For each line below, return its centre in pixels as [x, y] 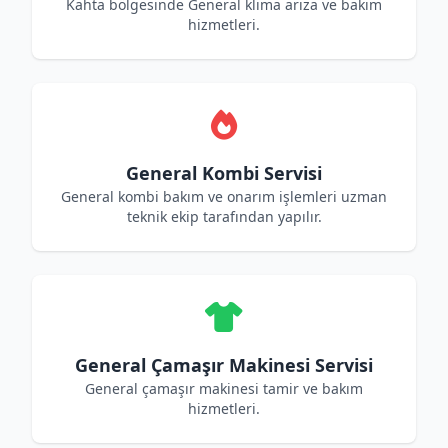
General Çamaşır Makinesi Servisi [224, 365]
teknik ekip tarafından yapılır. [224, 216]
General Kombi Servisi [224, 173]
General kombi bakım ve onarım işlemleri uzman [224, 196]
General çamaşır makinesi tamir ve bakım [224, 388]
